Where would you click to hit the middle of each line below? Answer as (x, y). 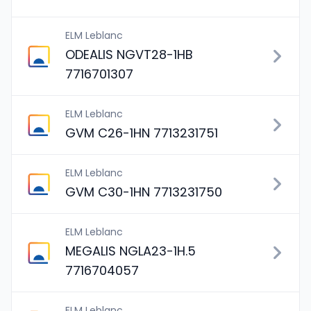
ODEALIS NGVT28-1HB (129, 54)
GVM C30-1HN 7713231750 (144, 192)
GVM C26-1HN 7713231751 (142, 133)
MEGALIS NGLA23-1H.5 (131, 251)
